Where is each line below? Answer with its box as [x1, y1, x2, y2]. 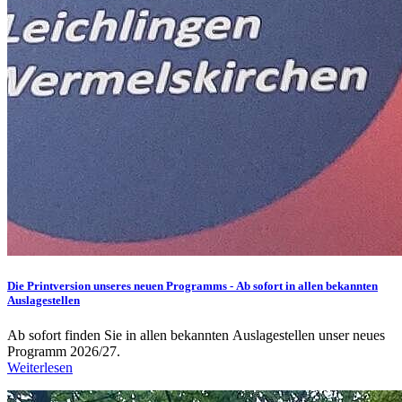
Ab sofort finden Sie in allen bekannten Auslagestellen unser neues [7, 328, 385, 344]
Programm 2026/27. [7, 344, 127, 360]
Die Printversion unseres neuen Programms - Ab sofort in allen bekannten [7, 279, 378, 293]
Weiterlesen [7, 360, 73, 376]
